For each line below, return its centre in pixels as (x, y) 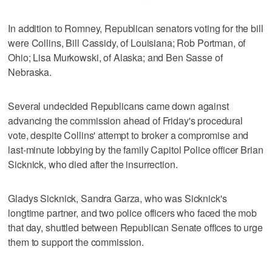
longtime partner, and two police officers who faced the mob (133, 212)
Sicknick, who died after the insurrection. (93, 164)
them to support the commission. (76, 242)
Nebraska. (30, 72)
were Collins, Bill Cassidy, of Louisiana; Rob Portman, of (127, 42)
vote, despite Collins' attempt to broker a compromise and (128, 135)
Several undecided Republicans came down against (118, 106)
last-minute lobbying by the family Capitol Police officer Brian (136, 149)
